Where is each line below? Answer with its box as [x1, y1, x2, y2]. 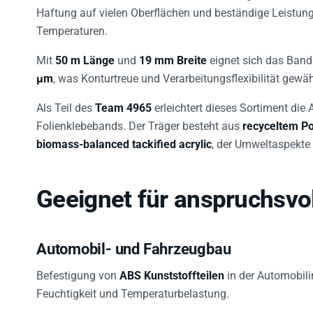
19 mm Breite [139, 45, 207, 59]
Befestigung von [36, 261, 119, 275]
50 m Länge [55, 45, 115, 59]
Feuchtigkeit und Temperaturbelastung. [36, 279, 229, 293]
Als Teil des [36, 93, 95, 107]
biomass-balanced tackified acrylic [36, 129, 212, 143]
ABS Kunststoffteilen [119, 261, 224, 275]
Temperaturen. [36, 16, 108, 30]
